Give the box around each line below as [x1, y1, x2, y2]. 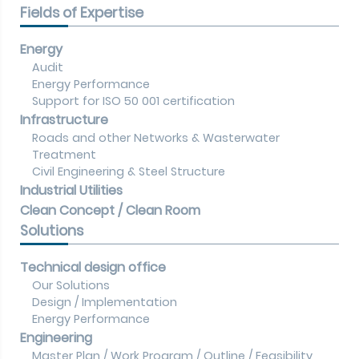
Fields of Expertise [20, 2, 143, 22]
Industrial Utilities [20, 180, 123, 200]
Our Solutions [32, 276, 110, 293]
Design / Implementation [32, 293, 177, 310]
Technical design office [20, 257, 166, 276]
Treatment [32, 146, 96, 163]
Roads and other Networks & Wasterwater [32, 129, 280, 146]
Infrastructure [20, 110, 108, 129]
